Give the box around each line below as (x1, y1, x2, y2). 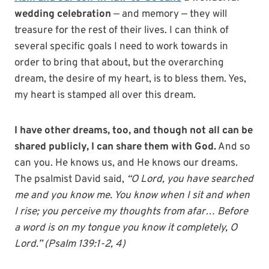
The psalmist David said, (14, 173, 127, 186)
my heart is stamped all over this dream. (14, 89, 196, 102)
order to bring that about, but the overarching (14, 56, 224, 70)
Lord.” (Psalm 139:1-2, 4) (14, 238, 125, 251)
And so (216, 141, 250, 154)
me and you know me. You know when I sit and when (14, 189, 250, 202)
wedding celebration (14, 8, 111, 21)
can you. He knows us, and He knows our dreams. (14, 157, 238, 170)
